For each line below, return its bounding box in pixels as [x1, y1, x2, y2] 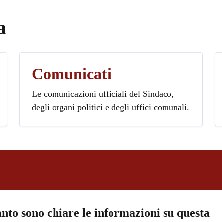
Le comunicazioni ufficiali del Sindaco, [31, 88, 174, 99]
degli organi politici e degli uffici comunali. [31, 102, 189, 112]
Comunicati [31, 64, 111, 83]
